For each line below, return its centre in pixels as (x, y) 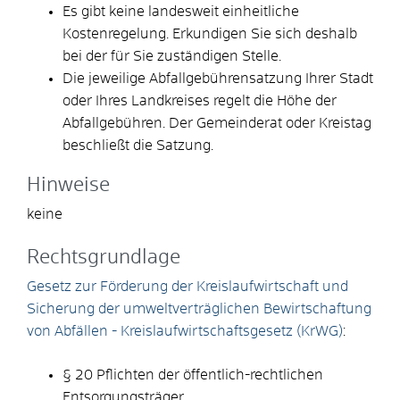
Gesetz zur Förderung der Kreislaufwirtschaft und (187, 286)
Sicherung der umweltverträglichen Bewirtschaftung (199, 308)
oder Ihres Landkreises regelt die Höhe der (200, 100)
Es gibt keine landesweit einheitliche (181, 11)
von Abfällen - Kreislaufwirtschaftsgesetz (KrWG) (185, 331)
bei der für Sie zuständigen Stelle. (172, 56)
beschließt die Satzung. (138, 145)
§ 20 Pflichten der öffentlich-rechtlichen (193, 375)
